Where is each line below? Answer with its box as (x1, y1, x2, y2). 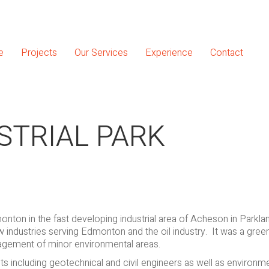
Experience (145, 46, 193, 60)
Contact (210, 46, 243, 60)
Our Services (74, 46, 128, 60)
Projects (21, 46, 57, 60)
